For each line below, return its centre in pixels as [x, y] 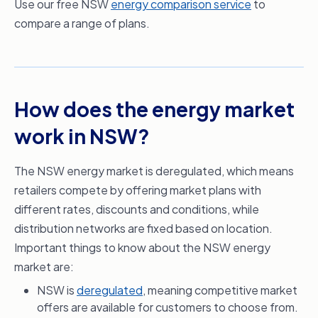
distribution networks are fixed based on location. [143, 229]
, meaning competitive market [220, 290]
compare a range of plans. [82, 23]
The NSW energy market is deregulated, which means [154, 171]
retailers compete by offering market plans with [138, 190]
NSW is [57, 290]
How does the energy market [154, 109]
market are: [44, 267]
